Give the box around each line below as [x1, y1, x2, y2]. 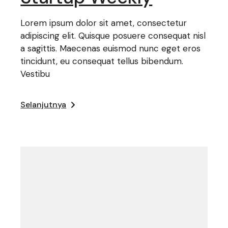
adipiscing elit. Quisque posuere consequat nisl [20, 30, 206, 41]
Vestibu [20, 68, 50, 79]
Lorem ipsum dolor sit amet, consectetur [20, 17, 187, 28]
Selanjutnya [20, 99, 67, 110]
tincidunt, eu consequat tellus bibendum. [20, 55, 184, 67]
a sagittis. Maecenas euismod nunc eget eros [20, 42, 201, 54]
